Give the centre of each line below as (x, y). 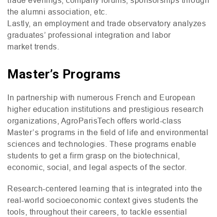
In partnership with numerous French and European (101, 97)
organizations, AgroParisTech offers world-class (94, 120)
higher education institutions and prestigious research (105, 109)
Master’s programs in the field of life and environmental (108, 132)
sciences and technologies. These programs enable (102, 144)
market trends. (33, 46)
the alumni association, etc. (57, 11)
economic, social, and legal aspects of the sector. (97, 167)
